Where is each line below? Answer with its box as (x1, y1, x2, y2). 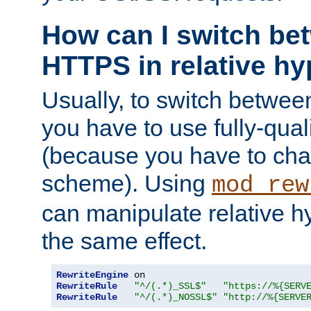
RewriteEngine (56, 269, 128, 280)
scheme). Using (42, 169, 212, 196)
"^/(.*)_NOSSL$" (134, 291, 217, 303)
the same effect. (42, 227, 207, 254)
